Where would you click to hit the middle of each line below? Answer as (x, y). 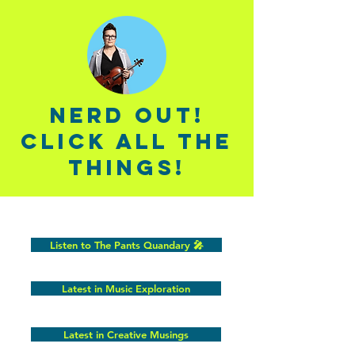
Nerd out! (127, 115)
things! (127, 167)
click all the (127, 141)
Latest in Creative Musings (126, 334)
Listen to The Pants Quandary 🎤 (126, 245)
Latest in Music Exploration (126, 288)
